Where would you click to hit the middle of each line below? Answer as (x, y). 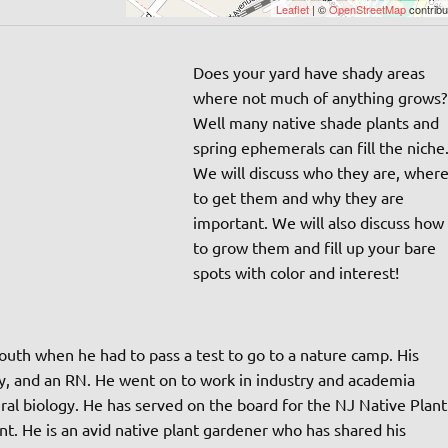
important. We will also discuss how (319, 221)
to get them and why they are (299, 196)
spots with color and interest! (296, 271)
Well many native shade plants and (316, 121)
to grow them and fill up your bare (315, 246)
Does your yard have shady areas (309, 71)
